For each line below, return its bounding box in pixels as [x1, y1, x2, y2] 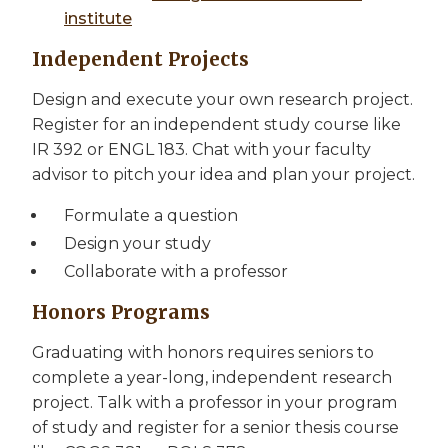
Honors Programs [32, 300, 210, 325]
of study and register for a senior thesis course [32, 418, 399, 438]
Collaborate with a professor [64, 262, 288, 282]
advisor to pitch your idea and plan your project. [32, 165, 415, 185]
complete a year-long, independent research [32, 368, 392, 388]
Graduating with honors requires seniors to [32, 343, 374, 363]
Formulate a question [64, 206, 238, 226]
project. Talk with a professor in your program [32, 393, 397, 413]
